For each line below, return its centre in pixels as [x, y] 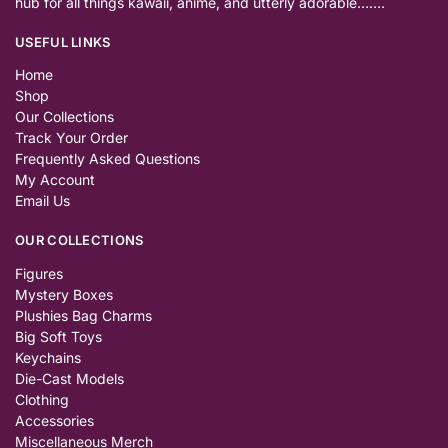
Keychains [48, 357]
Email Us [42, 201]
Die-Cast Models [69, 378]
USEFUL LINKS [63, 41]
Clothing [42, 399]
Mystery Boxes [64, 294]
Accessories [54, 420]
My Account [55, 180]
